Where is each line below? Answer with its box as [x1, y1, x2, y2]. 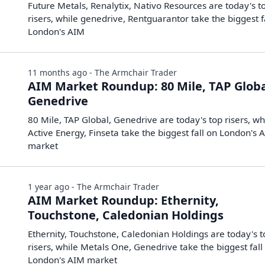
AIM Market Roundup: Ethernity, [28, 192, 219, 208]
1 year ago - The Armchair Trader [28, 181, 160, 192]
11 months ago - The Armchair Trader [28, 67, 177, 78]
